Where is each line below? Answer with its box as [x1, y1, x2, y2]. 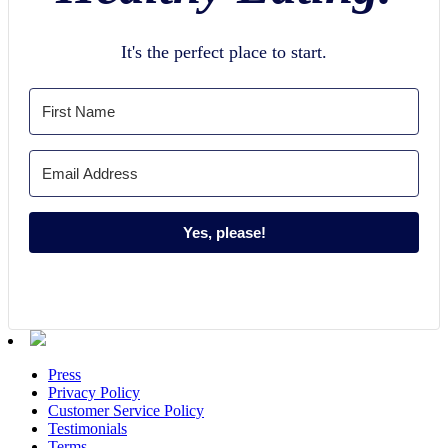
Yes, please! [182, 224, 266, 242]
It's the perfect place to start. [121, 42, 327, 63]
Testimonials [48, 420, 127, 438]
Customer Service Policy [48, 402, 204, 420]
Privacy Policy [48, 384, 140, 402]
